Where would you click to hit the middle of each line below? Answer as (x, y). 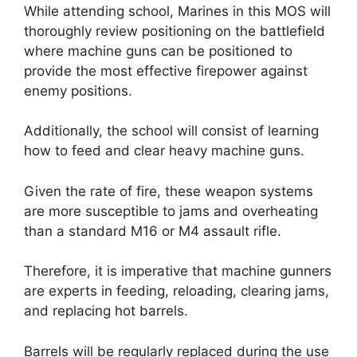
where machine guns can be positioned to (158, 51)
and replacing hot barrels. (106, 311)
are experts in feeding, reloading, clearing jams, (177, 291)
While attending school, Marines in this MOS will (177, 11)
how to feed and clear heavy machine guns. (164, 151)
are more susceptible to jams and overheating (171, 211)
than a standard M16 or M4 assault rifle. (153, 231)
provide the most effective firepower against (166, 71)
